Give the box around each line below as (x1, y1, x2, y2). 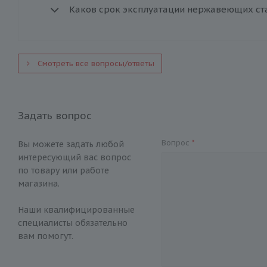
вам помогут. (18, 231, 73, 241)
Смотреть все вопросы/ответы (38, 58, 154, 69)
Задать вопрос (18, 109, 92, 122)
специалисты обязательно (18, 218, 128, 228)
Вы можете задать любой (18, 139, 124, 150)
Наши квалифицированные (18, 204, 135, 215)
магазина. (18, 178, 60, 189)
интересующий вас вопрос (18, 152, 131, 163)
